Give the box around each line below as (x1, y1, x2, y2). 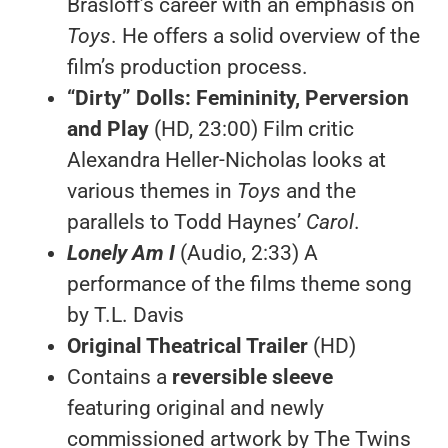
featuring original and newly (66, 395, 324, 420)
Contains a (66, 364, 172, 389)
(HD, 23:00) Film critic (153, 116, 354, 141)
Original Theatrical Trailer (66, 333, 313, 358)
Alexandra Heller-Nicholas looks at (66, 147, 386, 172)
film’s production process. (66, 54, 308, 79)
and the (285, 178, 356, 203)
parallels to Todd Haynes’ (66, 209, 306, 234)
